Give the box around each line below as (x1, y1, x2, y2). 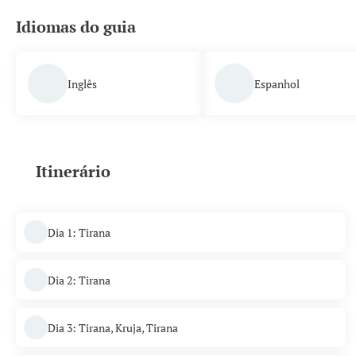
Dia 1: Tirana (48, 224, 110, 240)
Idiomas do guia (16, 16, 136, 37)
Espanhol (254, 75, 300, 91)
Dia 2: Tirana (48, 272, 110, 288)
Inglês (68, 75, 97, 91)
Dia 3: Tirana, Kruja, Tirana (48, 319, 178, 335)
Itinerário (36, 161, 110, 182)
